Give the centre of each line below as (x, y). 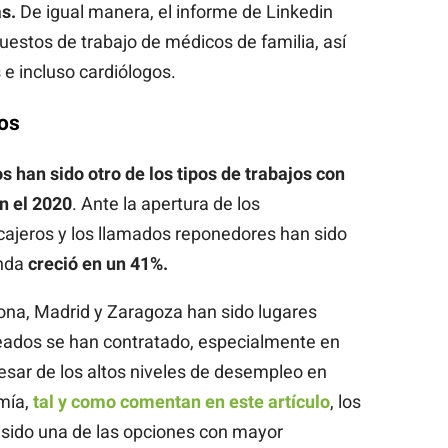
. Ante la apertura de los (165, 203)
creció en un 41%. (95, 263)
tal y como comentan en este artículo (181, 401)
